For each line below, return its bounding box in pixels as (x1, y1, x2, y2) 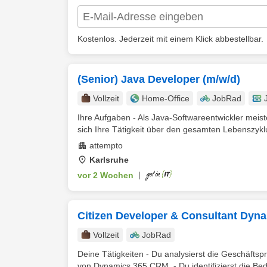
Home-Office (142, 94, 190, 103)
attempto (89, 141, 123, 150)
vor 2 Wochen (77, 170, 133, 180)
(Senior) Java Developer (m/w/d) (77, 73, 240, 85)
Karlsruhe (89, 155, 129, 164)
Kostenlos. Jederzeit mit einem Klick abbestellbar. (77, 34, 263, 44)
